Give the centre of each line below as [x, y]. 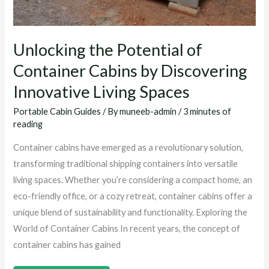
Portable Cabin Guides [57, 112]
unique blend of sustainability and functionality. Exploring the [131, 212]
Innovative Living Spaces [102, 91]
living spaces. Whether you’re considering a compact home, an [133, 180]
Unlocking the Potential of [108, 49]
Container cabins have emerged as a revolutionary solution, [128, 147]
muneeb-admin [149, 112]
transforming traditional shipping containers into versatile [126, 163]
